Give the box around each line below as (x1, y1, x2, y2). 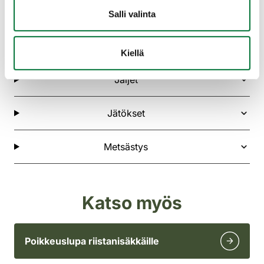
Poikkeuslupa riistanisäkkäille (25, 235, 159, 247)
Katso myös (82, 192, 182, 213)
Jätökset (107, 107, 148, 119)
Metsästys (104, 140, 151, 153)
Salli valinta (108, 9, 156, 19)
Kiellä (120, 47, 144, 58)
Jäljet (114, 73, 141, 85)
